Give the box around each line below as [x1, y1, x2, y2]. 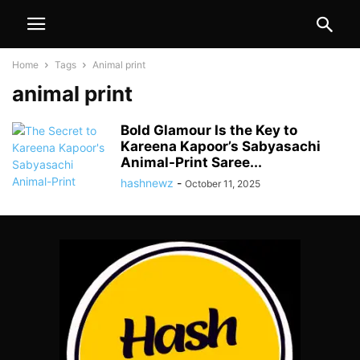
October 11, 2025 [185, 178, 260, 190]
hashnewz [121, 176, 174, 190]
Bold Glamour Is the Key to [121, 122, 297, 138]
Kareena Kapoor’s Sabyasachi [121, 138, 321, 154]
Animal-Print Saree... [121, 154, 262, 170]
